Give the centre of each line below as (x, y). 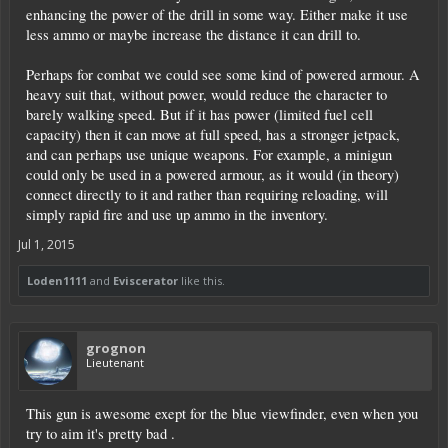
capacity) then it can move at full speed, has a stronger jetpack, (213, 134)
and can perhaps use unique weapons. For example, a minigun (209, 154)
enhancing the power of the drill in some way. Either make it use (217, 14)
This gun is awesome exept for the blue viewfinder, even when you (222, 413)
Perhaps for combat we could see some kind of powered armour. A (223, 74)
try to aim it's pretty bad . (100, 433)
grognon (116, 347)
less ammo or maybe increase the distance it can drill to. (193, 34)
